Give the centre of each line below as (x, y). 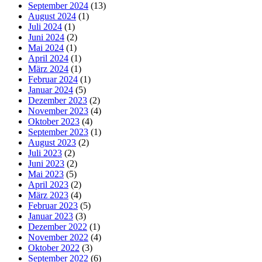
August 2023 (52, 143)
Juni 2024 (46, 37)
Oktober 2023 (54, 122)
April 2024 (48, 58)
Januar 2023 (51, 216)
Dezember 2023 (58, 101)
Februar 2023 (53, 206)
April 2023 (48, 185)
